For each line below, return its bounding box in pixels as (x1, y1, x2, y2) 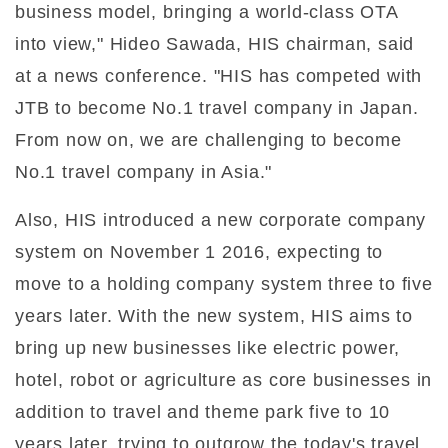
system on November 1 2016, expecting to (15, 241, 384, 262)
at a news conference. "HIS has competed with (15, 65, 423, 86)
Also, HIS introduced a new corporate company (15, 209, 427, 230)
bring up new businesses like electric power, (15, 337, 401, 358)
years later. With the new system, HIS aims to (15, 305, 413, 326)
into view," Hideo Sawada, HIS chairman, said (15, 33, 415, 54)
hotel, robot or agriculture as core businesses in (15, 369, 433, 390)
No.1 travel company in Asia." (15, 161, 273, 182)
